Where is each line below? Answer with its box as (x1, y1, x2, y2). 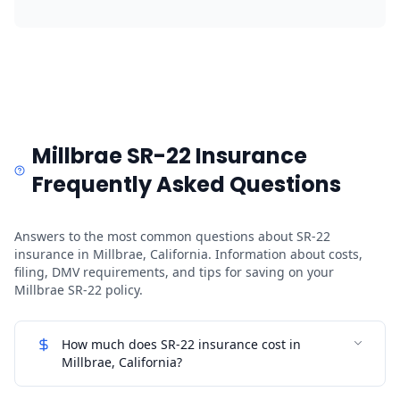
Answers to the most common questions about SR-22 (14, 227, 330, 245)
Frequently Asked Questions (32, 169, 342, 199)
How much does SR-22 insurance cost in (62, 335, 301, 353)
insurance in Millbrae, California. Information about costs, (14, 245, 362, 262)
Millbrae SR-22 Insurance (32, 140, 308, 171)
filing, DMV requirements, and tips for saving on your (14, 262, 334, 280)
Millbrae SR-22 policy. (14, 280, 143, 298)
